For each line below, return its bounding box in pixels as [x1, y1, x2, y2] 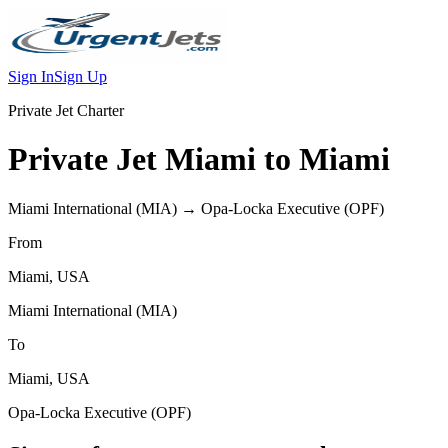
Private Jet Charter [8, 102, 124, 119]
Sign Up [54, 68, 107, 85]
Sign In [8, 68, 54, 85]
